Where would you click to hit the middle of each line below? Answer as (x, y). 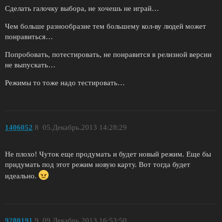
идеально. (22, 176)
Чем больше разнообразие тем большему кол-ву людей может (106, 27)
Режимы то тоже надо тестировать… (65, 83)
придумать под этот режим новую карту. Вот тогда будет (98, 165)
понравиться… (29, 37)
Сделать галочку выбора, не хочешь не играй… (82, 9)
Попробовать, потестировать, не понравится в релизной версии (108, 55)
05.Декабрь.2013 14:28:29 (84, 127)
